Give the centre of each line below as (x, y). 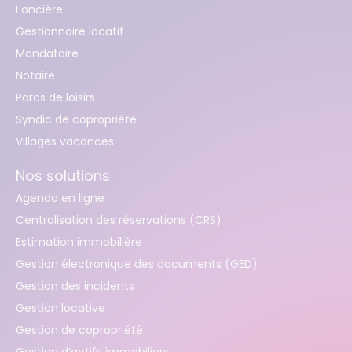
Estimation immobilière (79, 242)
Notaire (35, 75)
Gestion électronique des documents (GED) (137, 264)
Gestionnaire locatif (70, 31)
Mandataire (47, 53)
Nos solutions (63, 175)
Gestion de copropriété (79, 330)
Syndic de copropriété (76, 119)
